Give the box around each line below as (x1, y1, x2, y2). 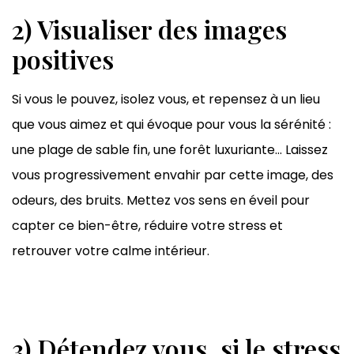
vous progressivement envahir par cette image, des (12, 165, 333, 184)
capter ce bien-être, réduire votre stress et (12, 216, 283, 235)
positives (12, 41, 114, 76)
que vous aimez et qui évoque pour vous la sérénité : (12, 115, 331, 134)
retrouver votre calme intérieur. (12, 241, 209, 260)
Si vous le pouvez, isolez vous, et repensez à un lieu (12, 89, 320, 108)
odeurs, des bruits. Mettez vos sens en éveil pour (12, 190, 310, 209)
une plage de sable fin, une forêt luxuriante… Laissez (12, 140, 328, 159)
